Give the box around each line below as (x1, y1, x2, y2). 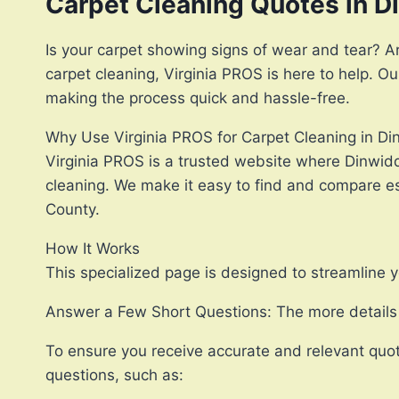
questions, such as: (45, 366, 183, 385)
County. (45, 200, 100, 219)
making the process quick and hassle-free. (45, 89, 350, 108)
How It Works (45, 240, 140, 258)
